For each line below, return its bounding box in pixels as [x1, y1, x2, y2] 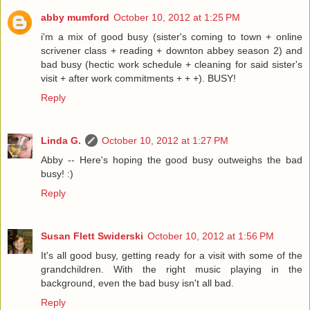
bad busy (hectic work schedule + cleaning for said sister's [41, 59, 302, 71]
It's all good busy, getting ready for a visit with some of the [41, 250, 302, 262]
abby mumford [41, 12, 109, 24]
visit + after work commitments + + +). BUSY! [41, 73, 236, 84]
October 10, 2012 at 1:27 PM [102, 135, 228, 147]
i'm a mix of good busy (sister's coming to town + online [41, 31, 302, 43]
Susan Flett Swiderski [41, 230, 143, 242]
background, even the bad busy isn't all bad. [41, 277, 234, 289]
